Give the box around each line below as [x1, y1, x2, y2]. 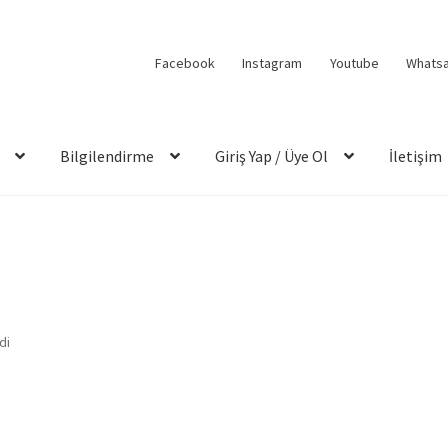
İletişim [389, 146, 443, 167]
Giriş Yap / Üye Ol [215, 146, 329, 167]
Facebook [154, 53, 215, 72]
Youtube [329, 53, 379, 72]
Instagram [242, 53, 303, 72]
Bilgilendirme [60, 146, 155, 167]
